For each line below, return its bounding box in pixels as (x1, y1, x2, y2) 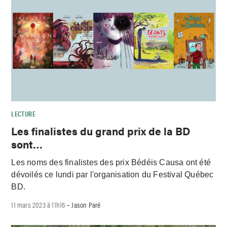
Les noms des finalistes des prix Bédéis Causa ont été (11, 158, 211, 167)
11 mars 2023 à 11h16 (11, 199, 65, 210)
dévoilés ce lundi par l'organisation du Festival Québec (11, 170, 214, 179)
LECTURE (11, 108, 35, 119)
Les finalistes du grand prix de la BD (11, 123, 191, 138)
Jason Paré (71, 199, 101, 210)
